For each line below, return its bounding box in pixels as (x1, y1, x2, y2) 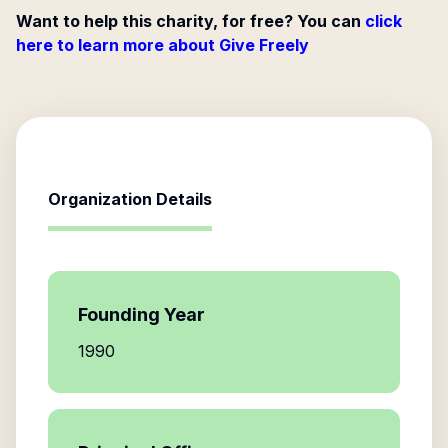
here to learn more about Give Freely (16, 35, 309, 55)
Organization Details (48, 189, 212, 209)
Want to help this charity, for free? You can (16, 11, 361, 31)
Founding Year (78, 304, 205, 325)
